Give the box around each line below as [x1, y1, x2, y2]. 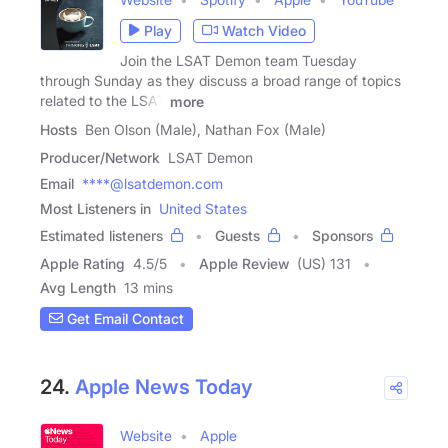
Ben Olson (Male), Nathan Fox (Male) [85, 120, 326, 138]
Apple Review [199, 254, 289, 272]
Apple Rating [40, 254, 125, 272]
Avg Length [40, 278, 116, 296]
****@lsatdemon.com [82, 174, 223, 192]
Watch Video [222, 22, 306, 40]
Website [120, 426, 172, 444]
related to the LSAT [40, 91, 166, 109]
